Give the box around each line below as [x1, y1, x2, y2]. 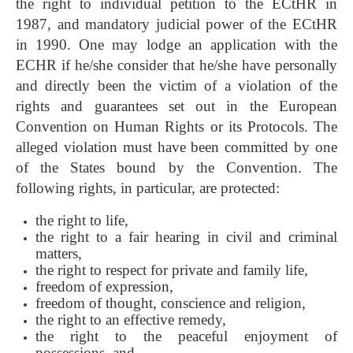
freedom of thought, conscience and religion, [35, 295, 306, 312]
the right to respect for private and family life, [35, 262, 308, 279]
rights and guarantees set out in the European [16, 98, 337, 115]
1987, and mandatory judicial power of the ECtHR [16, 16, 337, 33]
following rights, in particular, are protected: [16, 180, 280, 197]
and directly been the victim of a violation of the [16, 77, 337, 95]
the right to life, [35, 212, 128, 229]
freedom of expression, [35, 278, 173, 295]
